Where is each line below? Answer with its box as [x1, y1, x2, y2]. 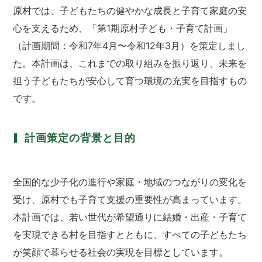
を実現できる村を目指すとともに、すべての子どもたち [13, 229, 247, 241]
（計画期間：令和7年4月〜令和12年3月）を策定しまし [13, 40, 246, 52]
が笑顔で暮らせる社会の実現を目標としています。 [13, 246, 229, 258]
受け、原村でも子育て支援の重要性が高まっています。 [13, 194, 247, 206]
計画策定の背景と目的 [25, 132, 136, 144]
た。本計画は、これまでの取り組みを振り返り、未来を [13, 57, 247, 70]
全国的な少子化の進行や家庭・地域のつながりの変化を [13, 176, 247, 188]
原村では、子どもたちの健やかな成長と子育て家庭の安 [13, 5, 247, 17]
